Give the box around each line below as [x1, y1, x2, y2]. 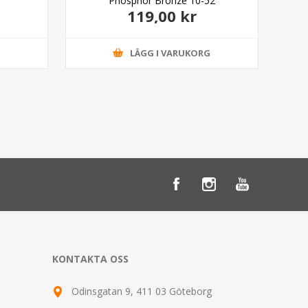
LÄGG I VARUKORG [130, 47, 211, 60]
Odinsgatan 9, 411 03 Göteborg [71, 284, 212, 298]
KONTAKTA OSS [52, 252, 129, 265]
